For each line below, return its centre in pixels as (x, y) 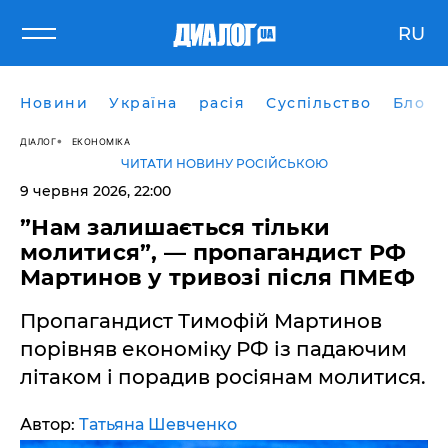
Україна (143, 103)
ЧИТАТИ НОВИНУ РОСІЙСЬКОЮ (224, 163)
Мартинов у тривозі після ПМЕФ (217, 277)
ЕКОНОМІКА (100, 141)
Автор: (49, 424)
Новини (54, 103)
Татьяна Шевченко (158, 424)
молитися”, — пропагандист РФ (213, 252)
